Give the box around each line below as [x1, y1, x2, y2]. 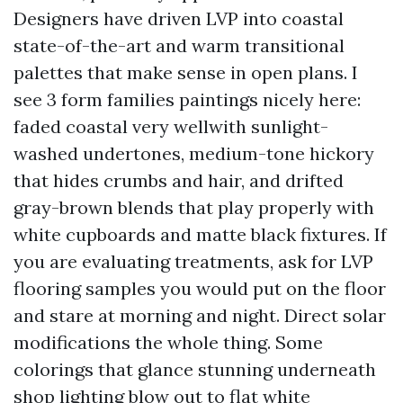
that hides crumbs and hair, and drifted [13, 169, 344, 192]
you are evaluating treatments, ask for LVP [13, 250, 373, 273]
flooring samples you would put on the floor [13, 277, 386, 300]
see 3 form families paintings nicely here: [13, 88, 361, 111]
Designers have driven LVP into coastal [13, 7, 344, 30]
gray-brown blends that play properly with [13, 196, 374, 219]
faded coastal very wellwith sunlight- [13, 115, 328, 138]
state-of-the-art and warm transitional [13, 34, 345, 57]
